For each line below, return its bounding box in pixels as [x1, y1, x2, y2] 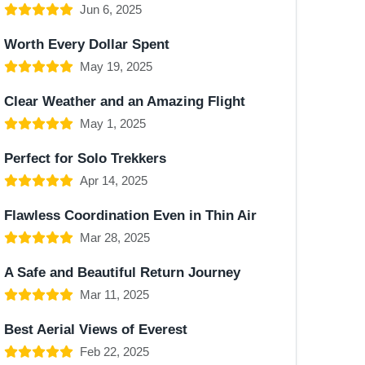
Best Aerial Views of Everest [4, 321, 187, 337]
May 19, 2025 [80, 59, 152, 73]
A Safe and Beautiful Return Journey [4, 264, 240, 280]
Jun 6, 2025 [80, 2, 142, 16]
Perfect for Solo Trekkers [4, 150, 166, 166]
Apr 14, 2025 [80, 174, 147, 187]
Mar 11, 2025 [80, 288, 149, 301]
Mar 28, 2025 [80, 231, 150, 244]
